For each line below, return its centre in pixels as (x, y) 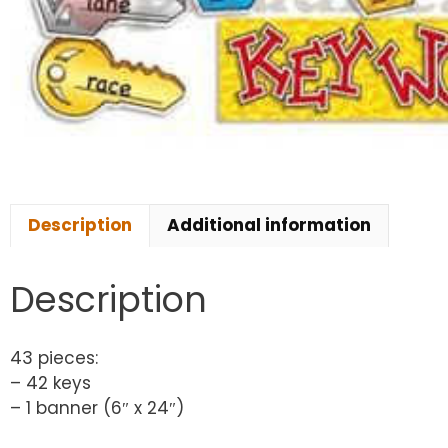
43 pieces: (54, 358)
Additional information (269, 225)
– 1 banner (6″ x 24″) (97, 408)
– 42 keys (50, 383)
